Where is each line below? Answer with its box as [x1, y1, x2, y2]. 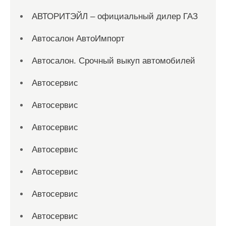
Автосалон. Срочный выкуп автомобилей [32, 56, 195, 66]
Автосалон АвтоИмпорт [32, 34, 125, 43]
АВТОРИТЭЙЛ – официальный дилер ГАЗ [32, 12, 198, 21]
